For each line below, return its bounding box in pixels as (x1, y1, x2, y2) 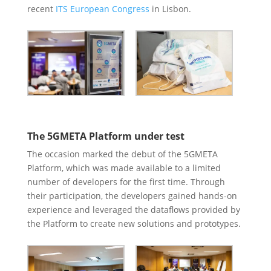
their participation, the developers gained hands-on (27, 189, 237, 201)
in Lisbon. (149, 2, 191, 15)
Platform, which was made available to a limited (27, 162, 221, 174)
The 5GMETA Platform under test (27, 129, 184, 143)
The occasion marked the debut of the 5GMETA (27, 148, 218, 160)
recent (27, 2, 56, 15)
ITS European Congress (55, 2, 149, 15)
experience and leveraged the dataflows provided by (27, 203, 240, 215)
